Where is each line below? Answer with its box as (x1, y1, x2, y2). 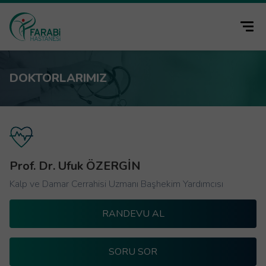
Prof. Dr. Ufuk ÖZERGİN (9, 158, 141, 174)
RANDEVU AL (102, 207, 164, 220)
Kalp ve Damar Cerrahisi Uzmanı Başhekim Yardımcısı (9, 178, 223, 191)
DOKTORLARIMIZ (9, 70, 107, 86)
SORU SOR (109, 245, 157, 258)
